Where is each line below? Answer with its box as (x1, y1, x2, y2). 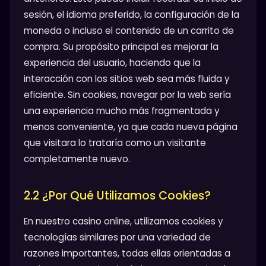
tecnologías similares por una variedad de (24, 230, 211, 243)
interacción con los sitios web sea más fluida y (24, 72, 230, 85)
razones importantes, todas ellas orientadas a (24, 246, 230, 259)
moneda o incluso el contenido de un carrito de (24, 24, 234, 37)
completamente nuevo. (24, 152, 130, 165)
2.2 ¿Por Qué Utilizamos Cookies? (24, 187, 211, 204)
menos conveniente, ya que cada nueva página (24, 120, 237, 133)
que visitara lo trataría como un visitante (24, 136, 206, 149)
